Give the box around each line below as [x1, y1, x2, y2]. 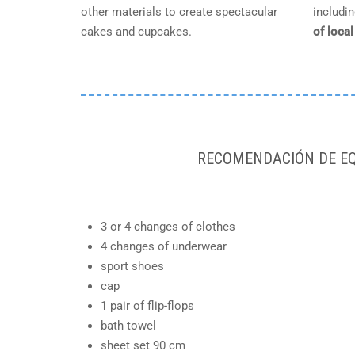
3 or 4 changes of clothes [101, 219, 235, 234]
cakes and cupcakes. [81, 25, 192, 39]
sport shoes [101, 259, 164, 273]
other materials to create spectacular [81, 5, 277, 19]
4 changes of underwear [101, 239, 227, 254]
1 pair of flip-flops [101, 299, 194, 313]
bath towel [101, 319, 156, 333]
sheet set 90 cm [101, 338, 185, 353]
